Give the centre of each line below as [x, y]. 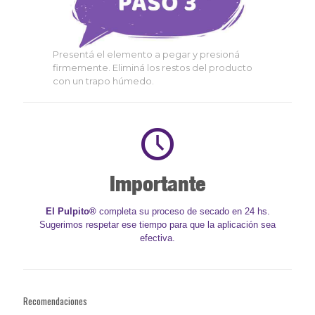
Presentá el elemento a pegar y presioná [147, 54]
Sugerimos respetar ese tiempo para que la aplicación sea [157, 225]
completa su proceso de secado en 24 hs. [183, 212]
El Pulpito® [71, 212]
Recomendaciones [55, 301]
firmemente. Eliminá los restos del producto [153, 68]
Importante [157, 184]
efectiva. [157, 238]
